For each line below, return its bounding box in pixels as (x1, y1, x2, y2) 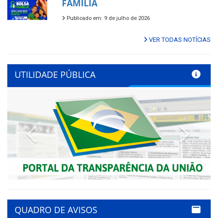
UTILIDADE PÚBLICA (15, 69, 95, 81)
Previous (38, 125, 76, 137)
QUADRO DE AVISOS (15, 203, 97, 216)
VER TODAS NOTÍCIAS (147, 36, 211, 44)
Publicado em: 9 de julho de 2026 (65, 15, 150, 22)
